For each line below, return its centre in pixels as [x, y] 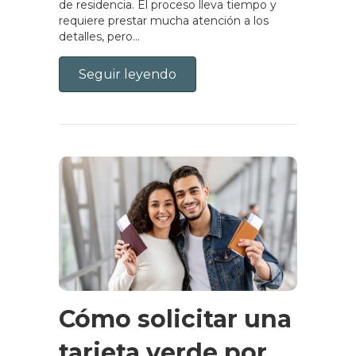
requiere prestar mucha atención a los [164, 21]
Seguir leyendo [128, 75]
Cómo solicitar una [175, 319]
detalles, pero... [99, 37]
